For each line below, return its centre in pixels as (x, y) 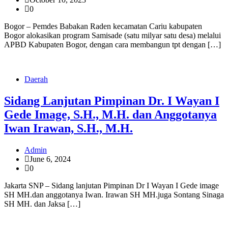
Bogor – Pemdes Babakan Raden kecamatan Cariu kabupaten (103, 26)
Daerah (36, 79)
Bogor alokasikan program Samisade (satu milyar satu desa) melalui (112, 36)
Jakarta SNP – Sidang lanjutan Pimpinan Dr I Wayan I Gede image (111, 186)
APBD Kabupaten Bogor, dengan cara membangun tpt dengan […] (112, 45)
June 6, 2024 (50, 159)
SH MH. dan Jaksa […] (42, 204)
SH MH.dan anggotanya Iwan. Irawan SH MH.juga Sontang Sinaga (114, 195)
